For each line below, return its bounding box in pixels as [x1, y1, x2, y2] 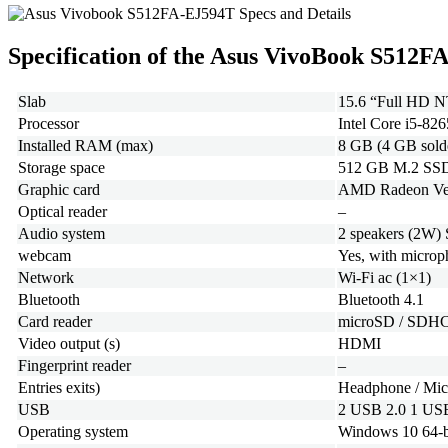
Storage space [18, 159, 105, 177]
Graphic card [18, 181, 100, 199]
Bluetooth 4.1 [338, 291, 424, 309]
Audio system [18, 225, 105, 243]
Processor [18, 115, 79, 133]
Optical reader [18, 203, 107, 221]
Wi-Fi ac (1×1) [338, 269, 431, 287]
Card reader [18, 313, 92, 331]
